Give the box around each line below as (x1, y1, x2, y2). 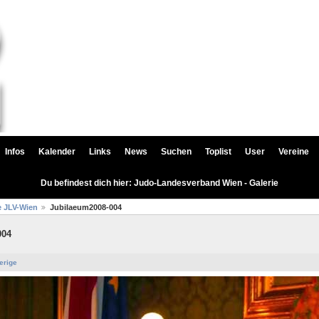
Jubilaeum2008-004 (50, 203, 122, 212)
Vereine (278, 147, 309, 157)
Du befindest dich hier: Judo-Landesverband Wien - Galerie (41, 178, 278, 188)
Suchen (161, 147, 192, 157)
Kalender (38, 147, 75, 157)
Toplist (205, 147, 231, 157)
